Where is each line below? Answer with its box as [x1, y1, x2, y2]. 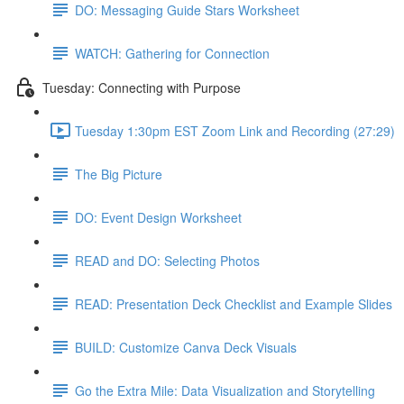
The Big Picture [75, 164, 162, 183]
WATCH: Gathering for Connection [75, 43, 270, 62]
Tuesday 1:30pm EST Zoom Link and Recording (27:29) [75, 121, 395, 140]
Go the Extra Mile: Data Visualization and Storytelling [75, 381, 375, 399]
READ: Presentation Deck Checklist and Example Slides [75, 294, 392, 313]
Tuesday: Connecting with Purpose [42, 78, 241, 96]
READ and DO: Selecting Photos [75, 251, 260, 270]
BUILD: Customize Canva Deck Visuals [75, 337, 297, 356]
